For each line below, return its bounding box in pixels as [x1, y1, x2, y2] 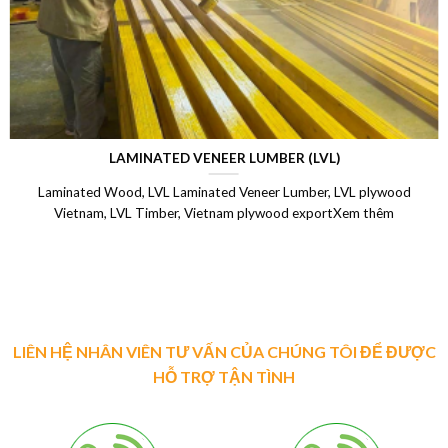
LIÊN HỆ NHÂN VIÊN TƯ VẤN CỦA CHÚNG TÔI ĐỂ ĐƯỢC [12, 341, 436, 361]
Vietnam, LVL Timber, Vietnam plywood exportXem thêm [54, 205, 394, 222]
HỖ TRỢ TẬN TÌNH [153, 366, 295, 386]
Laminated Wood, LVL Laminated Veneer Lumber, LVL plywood [37, 184, 411, 201]
